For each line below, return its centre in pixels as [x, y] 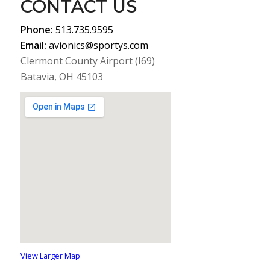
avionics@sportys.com [98, 45]
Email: [33, 45]
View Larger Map [50, 256]
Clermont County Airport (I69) [87, 61]
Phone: [36, 29]
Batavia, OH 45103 [61, 76]
